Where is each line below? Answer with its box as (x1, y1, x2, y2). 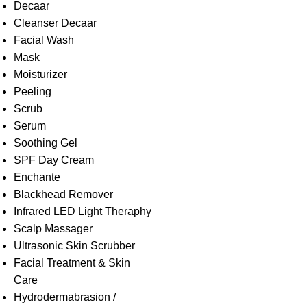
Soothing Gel (14, 137, 77, 149)
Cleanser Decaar (14, 17, 97, 29)
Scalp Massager (14, 223, 93, 234)
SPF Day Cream (14, 154, 94, 166)
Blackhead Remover (14, 188, 113, 200)
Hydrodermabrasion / (14, 291, 116, 303)
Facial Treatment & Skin (14, 257, 130, 269)
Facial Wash (14, 34, 74, 46)
